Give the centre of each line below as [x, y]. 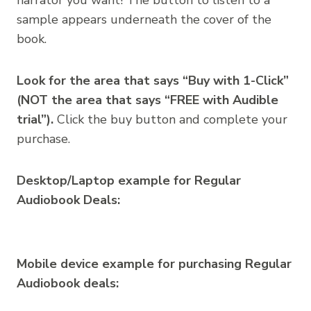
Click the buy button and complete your [170, 119]
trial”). [35, 119]
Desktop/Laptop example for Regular [129, 180]
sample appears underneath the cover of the [144, 19]
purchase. [43, 138]
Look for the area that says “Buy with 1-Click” [153, 80]
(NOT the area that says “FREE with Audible [148, 100]
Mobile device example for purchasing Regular [154, 263]
